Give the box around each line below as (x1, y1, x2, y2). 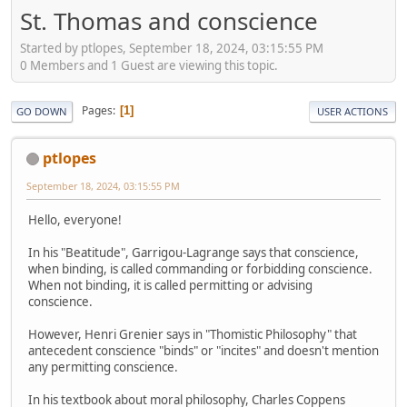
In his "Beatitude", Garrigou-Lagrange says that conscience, (28, 243, 359, 261)
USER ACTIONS (317, 104, 388, 118)
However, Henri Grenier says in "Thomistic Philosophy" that (28, 325, 357, 342)
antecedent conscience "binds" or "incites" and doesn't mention (28, 342, 379, 359)
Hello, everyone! (28, 211, 122, 228)
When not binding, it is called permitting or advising (28, 276, 313, 293)
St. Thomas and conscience (20, 5, 318, 37)
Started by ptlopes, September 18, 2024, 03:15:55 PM (20, 39, 323, 56)
